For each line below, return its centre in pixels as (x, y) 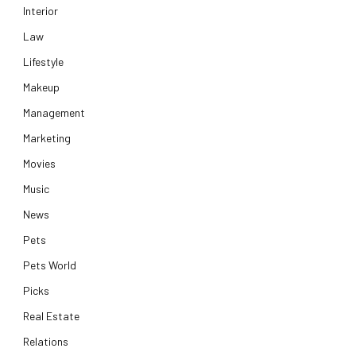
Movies (39, 163)
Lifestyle (43, 61)
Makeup (41, 87)
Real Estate (51, 315)
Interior (41, 10)
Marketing (47, 137)
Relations (46, 341)
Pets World (50, 265)
